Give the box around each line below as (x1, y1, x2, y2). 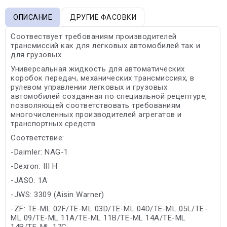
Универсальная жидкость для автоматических (11, 64, 185, 73)
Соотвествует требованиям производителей (11, 31, 177, 41)
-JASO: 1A (11, 175, 48, 185)
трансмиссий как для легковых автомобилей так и (11, 41, 200, 50)
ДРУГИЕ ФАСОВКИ (70, 13, 136, 21)
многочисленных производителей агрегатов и (11, 109, 182, 119)
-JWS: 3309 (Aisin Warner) (11, 190, 104, 199)
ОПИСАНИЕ (13, 13, 52, 21)
